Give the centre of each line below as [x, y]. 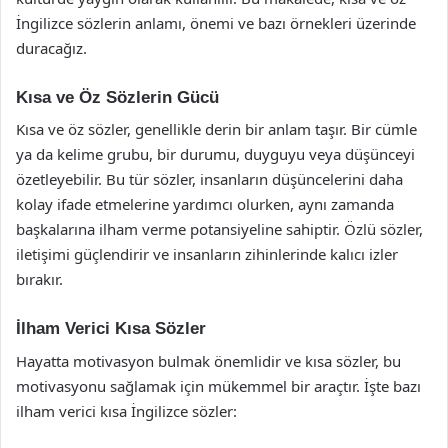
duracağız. [51, 47]
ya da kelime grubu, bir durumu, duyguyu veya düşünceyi [215, 154]
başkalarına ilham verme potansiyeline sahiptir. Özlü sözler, [219, 229]
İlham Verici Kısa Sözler [111, 328]
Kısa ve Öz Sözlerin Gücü [117, 97]
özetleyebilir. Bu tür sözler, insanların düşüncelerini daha [209, 179]
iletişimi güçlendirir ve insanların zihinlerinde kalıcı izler [207, 254]
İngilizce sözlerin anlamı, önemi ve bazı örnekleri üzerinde [216, 22]
